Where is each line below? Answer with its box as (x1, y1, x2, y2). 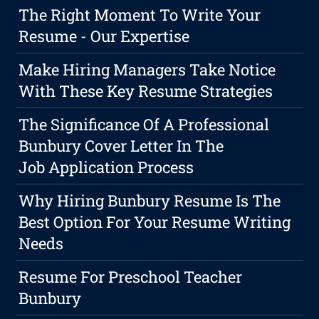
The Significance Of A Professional (19, 114, 270, 135)
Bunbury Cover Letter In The (19, 135, 224, 157)
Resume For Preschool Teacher (19, 266, 243, 288)
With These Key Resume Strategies (19, 80, 273, 102)
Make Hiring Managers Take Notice (19, 59, 276, 80)
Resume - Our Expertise (19, 26, 190, 47)
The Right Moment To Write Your (19, 4, 261, 26)
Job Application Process (19, 157, 194, 178)
